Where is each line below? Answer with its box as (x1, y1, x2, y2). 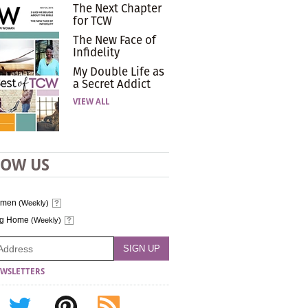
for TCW (73, 12, 112, 29)
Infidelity (73, 44, 120, 60)
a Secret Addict (73, 76, 151, 92)
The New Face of (73, 32, 156, 48)
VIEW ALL (73, 97, 109, 107)
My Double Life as (73, 63, 164, 80)
